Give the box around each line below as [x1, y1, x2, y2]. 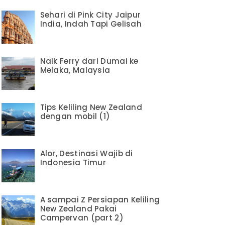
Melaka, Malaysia [40, 64, 110, 75]
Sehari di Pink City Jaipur [40, 9, 141, 20]
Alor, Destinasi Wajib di [40, 148, 133, 159]
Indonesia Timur [40, 157, 106, 168]
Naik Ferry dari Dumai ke [40, 55, 139, 66]
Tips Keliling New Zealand [40, 101, 143, 113]
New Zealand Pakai [40, 203, 117, 214]
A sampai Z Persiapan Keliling [40, 194, 160, 205]
